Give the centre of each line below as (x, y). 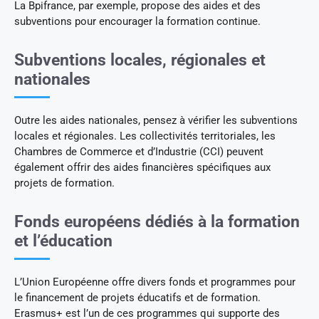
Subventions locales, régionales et (140, 61)
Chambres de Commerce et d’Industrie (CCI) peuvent (139, 152)
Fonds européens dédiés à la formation (157, 222)
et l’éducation (63, 241)
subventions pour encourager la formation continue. (137, 22)
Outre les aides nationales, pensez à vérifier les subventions (156, 121)
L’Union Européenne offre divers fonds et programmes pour (155, 282)
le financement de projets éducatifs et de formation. (137, 298)
